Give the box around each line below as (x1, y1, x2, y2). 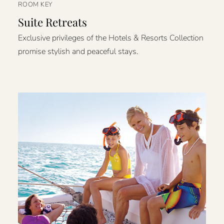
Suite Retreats (17, 14, 87, 29)
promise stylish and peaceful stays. (17, 46, 138, 57)
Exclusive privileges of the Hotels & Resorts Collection (17, 32, 203, 44)
